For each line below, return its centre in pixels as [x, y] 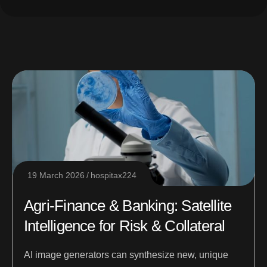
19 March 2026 [56, 176]
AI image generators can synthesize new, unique [126, 255]
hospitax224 [114, 176]
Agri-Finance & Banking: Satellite [128, 206]
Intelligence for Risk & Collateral [125, 226]
